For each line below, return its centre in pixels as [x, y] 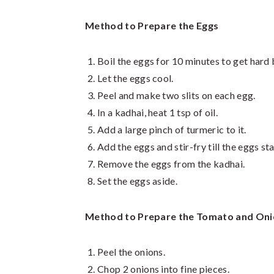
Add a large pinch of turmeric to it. [172, 129]
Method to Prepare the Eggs [152, 25]
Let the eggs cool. [135, 78]
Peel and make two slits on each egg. [176, 95]
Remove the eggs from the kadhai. [171, 164]
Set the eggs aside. [138, 181]
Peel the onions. [131, 252]
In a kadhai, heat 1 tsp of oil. [157, 112]
